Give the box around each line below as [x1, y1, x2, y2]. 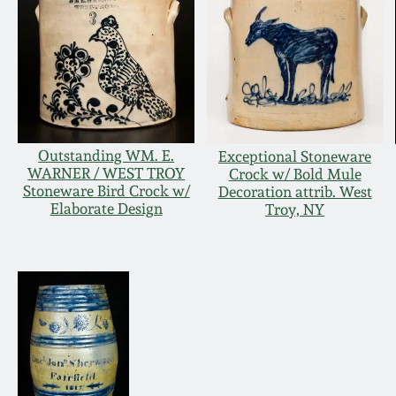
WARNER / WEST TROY [27, 164, 186, 183]
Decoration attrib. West [217, 183, 372, 202]
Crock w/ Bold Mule [228, 165, 362, 184]
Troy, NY [265, 201, 325, 219]
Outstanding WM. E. [38, 147, 175, 165]
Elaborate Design [49, 200, 163, 218]
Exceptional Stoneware [218, 148, 372, 166]
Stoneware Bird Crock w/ [22, 182, 190, 201]
